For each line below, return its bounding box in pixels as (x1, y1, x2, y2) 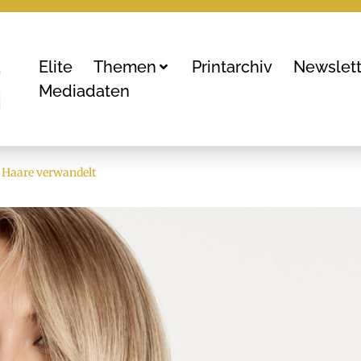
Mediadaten (39, 81, 131, 102)
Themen (93, 57, 157, 77)
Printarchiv (192, 57, 273, 77)
